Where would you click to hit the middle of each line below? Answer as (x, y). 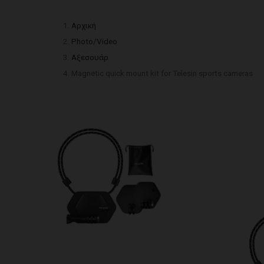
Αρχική (83, 26)
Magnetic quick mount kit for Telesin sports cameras (162, 73)
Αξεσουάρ (90, 57)
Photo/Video (94, 42)
